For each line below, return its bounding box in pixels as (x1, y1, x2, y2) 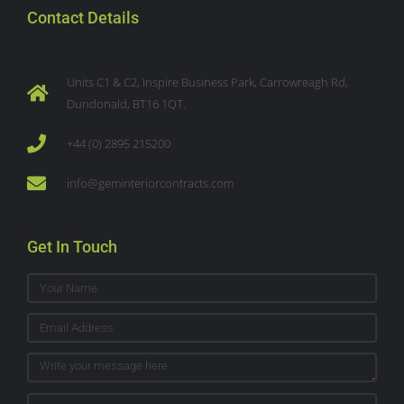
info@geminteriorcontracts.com (67, 175, 234, 192)
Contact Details (27, 8, 139, 28)
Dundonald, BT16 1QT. (67, 96, 187, 113)
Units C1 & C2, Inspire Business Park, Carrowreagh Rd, (67, 74, 349, 91)
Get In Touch (27, 237, 117, 257)
